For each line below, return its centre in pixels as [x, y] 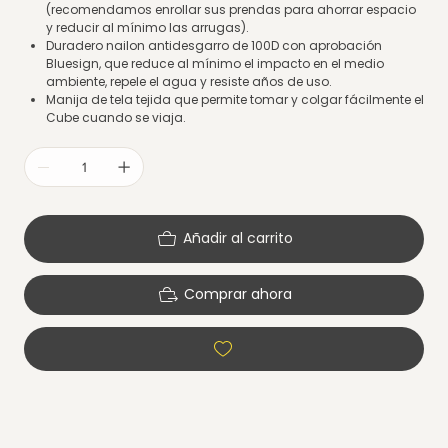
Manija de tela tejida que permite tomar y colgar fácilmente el [234, 99]
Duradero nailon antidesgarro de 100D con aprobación [213, 45]
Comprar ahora [238, 294]
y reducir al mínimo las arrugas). [147, 27]
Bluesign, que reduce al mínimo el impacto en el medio [214, 63]
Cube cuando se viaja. [115, 117]
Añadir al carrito [238, 238]
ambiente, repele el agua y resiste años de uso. [188, 81]
